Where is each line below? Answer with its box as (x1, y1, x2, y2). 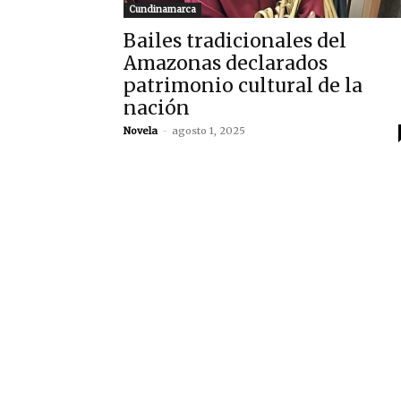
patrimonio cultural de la (124, 73, 363, 98)
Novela (124, 124, 158, 138)
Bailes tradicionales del (124, 29, 346, 54)
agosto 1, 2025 (172, 124, 245, 138)
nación (124, 96, 190, 121)
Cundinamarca (129, 4, 196, 16)
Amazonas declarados (124, 51, 328, 76)
